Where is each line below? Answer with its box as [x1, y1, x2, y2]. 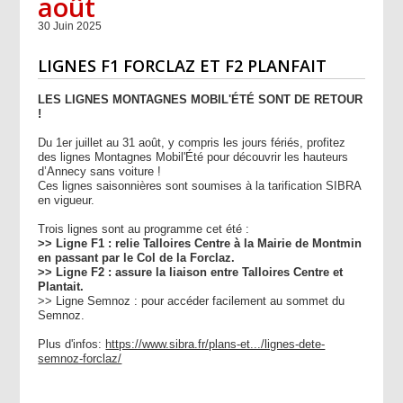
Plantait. [38, 280, 85, 294]
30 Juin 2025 [38, 20, 103, 32]
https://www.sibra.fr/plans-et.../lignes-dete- [105, 337, 326, 352]
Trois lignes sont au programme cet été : [38, 222, 250, 237]
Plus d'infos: [38, 337, 106, 352]
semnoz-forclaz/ [38, 352, 122, 366]
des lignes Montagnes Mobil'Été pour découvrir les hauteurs [38, 150, 349, 165]
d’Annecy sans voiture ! [38, 165, 166, 179]
